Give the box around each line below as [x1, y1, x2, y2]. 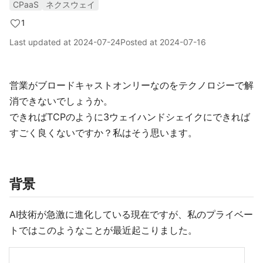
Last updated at [9, 37, 73, 47]
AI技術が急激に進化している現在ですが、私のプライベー [9, 208, 253, 220]
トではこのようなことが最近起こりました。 [9, 224, 197, 236]
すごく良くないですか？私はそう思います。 [9, 127, 197, 139]
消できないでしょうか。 [9, 95, 113, 107]
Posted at [120, 37, 160, 47]
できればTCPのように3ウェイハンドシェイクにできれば [9, 111, 250, 123]
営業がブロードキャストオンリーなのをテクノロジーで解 [9, 79, 254, 91]
